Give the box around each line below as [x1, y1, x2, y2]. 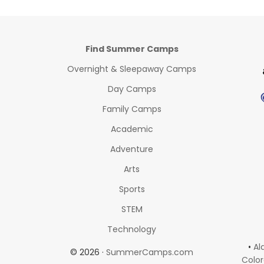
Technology [107, 223, 157, 235]
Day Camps [107, 83, 156, 95]
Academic [110, 123, 153, 135]
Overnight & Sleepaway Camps [67, 63, 197, 75]
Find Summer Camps [85, 43, 179, 55]
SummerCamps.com [106, 246, 194, 258]
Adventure [110, 143, 154, 155]
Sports [118, 183, 145, 195]
